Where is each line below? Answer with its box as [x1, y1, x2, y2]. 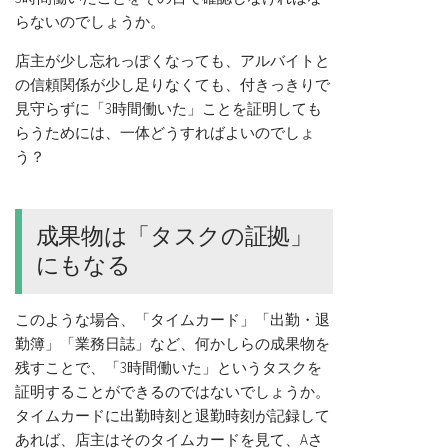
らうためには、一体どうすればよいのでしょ [15, 122, 315, 142]
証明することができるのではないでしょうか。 [15, 381, 330, 401]
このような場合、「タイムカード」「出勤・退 [15, 309, 330, 329]
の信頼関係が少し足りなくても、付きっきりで [15, 74, 330, 94]
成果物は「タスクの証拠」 [35, 222, 313, 251]
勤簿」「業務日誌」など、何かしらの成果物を [15, 333, 330, 353]
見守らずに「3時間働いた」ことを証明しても [15, 98, 322, 118]
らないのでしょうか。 [15, 11, 165, 31]
